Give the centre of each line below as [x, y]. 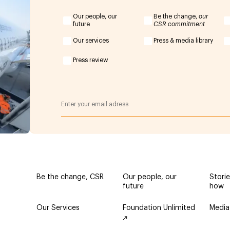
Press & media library [183, 41]
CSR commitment [179, 24]
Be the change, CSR [70, 177]
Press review [91, 60]
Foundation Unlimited [159, 208]
